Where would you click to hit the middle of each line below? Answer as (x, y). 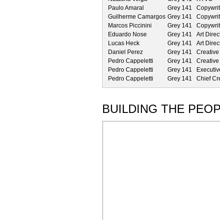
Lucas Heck (124, 43)
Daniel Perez (125, 52)
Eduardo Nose (127, 34)
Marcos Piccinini (130, 25)
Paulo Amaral (126, 8)
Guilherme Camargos (137, 16)
